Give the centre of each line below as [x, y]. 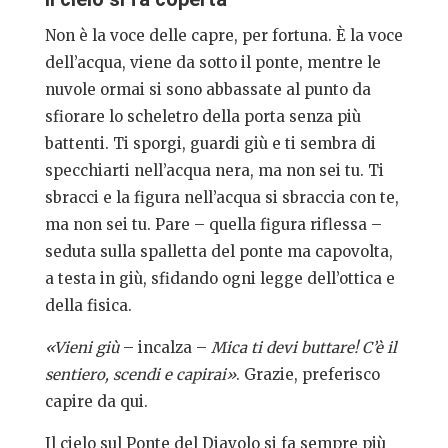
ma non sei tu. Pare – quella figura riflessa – [213, 225]
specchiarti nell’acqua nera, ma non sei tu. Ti [214, 171]
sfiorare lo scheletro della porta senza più [202, 117]
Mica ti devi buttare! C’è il [301, 348]
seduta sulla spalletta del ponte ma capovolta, [218, 252]
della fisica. [88, 306]
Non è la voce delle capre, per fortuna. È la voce [223, 36]
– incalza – [162, 348]
